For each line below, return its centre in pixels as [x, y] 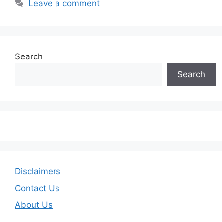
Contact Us [37, 188]
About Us [34, 205]
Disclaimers [38, 172]
